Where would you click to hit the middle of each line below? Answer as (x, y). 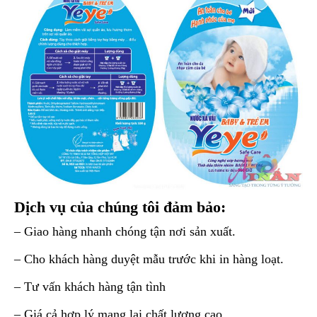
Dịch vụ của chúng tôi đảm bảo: (120, 207)
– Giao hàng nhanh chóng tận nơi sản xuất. (125, 232)
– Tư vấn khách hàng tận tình (90, 287)
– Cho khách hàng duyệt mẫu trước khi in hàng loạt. (149, 259)
